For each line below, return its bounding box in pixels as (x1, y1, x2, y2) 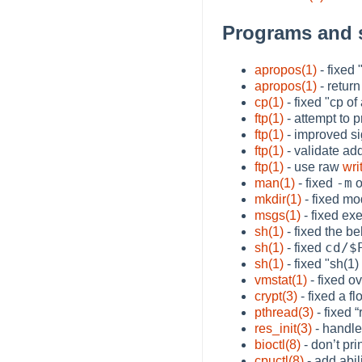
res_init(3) (255, 321, 312, 335)
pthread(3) (255, 305, 314, 319)
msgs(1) (255, 208, 301, 222)
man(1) (255, 175, 295, 190)
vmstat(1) (255, 272, 307, 287)
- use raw (284, 159, 343, 174)
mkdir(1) (255, 192, 301, 206)
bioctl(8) (255, 337, 301, 351)
